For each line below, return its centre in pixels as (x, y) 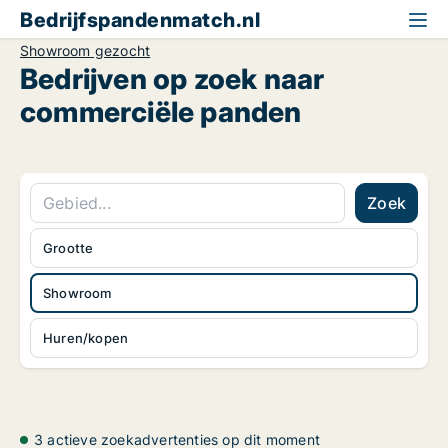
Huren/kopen (86, 338)
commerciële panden (161, 112)
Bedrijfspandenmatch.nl (140, 20)
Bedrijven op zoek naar (172, 79)
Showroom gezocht (85, 50)
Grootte (68, 248)
